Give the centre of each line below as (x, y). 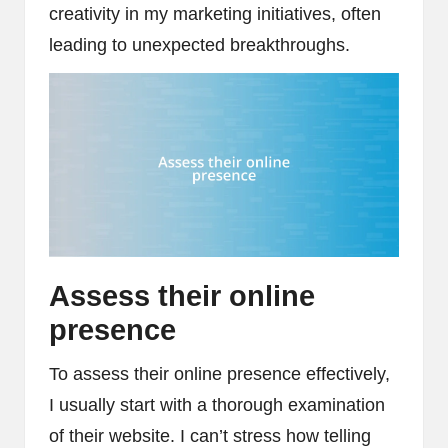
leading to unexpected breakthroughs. (199, 44)
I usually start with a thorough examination (217, 404)
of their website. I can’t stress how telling (210, 435)
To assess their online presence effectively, (219, 373)
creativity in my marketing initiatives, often (215, 13)
